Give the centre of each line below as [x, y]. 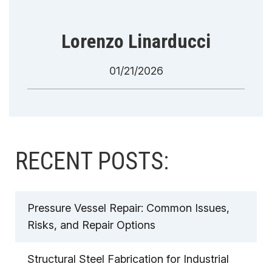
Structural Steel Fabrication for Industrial [128, 259]
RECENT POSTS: [92, 161]
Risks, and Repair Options [91, 225]
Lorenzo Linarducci [136, 42]
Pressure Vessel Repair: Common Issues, [128, 208]
